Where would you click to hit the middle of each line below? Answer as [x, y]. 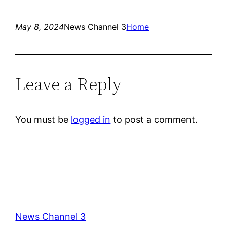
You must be [43, 119]
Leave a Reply [69, 84]
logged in [91, 119]
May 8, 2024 [40, 27]
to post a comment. [154, 119]
